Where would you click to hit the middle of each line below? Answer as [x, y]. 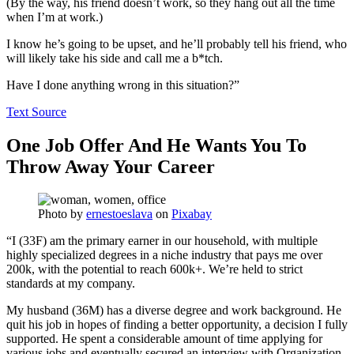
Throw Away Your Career [111, 166]
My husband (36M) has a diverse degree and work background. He [174, 311]
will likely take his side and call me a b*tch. [115, 58]
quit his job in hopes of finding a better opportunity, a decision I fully [177, 325]
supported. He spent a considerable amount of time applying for [164, 339]
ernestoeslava [119, 214]
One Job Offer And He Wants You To [156, 145]
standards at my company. [71, 284]
